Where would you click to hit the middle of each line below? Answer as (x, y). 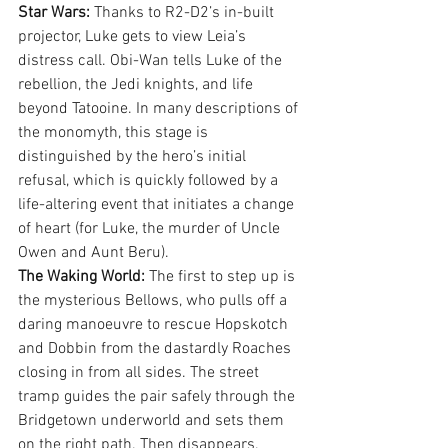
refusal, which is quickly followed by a (150, 181)
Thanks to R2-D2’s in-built (184, 13)
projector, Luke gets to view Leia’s (134, 37)
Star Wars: (54, 13)
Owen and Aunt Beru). (93, 253)
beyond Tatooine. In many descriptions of (160, 109)
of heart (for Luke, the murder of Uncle (151, 229)
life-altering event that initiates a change (158, 205)
